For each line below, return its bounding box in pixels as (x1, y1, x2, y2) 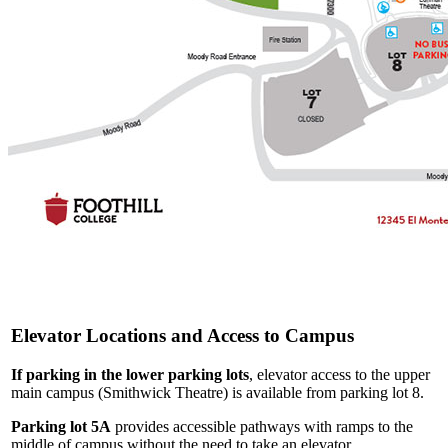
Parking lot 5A (11, 417, 111, 435)
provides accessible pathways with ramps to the (115, 417, 413, 435)
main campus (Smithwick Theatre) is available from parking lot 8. (11, 383, 424, 401)
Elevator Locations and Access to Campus (11, 324, 354, 346)
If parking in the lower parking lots (11, 365, 249, 383)
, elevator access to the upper (249, 365, 430, 383)
